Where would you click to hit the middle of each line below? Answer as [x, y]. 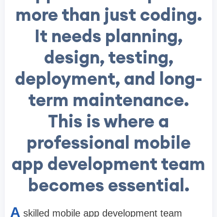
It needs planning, [108, 36]
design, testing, [108, 57]
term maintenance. [108, 100]
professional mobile [108, 143]
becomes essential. [108, 185]
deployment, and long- [108, 79]
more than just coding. [108, 15]
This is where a [108, 121]
